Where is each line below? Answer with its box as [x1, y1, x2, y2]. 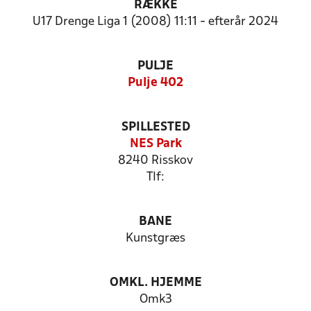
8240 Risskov [118, 155, 193, 167]
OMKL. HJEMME [109, 277, 202, 289]
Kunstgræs [126, 233, 185, 244]
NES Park [129, 138, 182, 150]
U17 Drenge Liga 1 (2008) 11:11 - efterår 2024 [33, 16, 278, 28]
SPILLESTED [121, 121, 190, 133]
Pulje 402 [128, 77, 183, 89]
